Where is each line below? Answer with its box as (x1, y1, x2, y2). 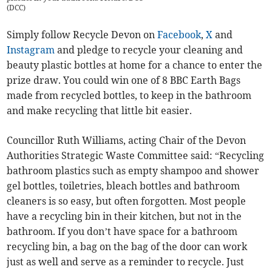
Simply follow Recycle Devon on (7, 28, 158, 41)
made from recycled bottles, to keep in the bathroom (7, 89, 252, 101)
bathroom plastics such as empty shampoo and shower (7, 164, 260, 177)
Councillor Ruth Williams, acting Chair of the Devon (7, 134, 246, 146)
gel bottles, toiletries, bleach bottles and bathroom (7, 179, 240, 192)
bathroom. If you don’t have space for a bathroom (7, 225, 238, 237)
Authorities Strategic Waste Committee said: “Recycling (7, 149, 265, 161)
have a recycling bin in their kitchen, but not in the (7, 209, 242, 222)
